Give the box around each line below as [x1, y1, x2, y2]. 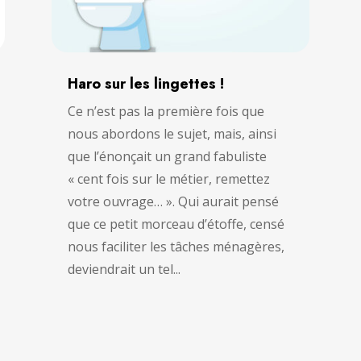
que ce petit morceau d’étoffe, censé [67, 215, 284, 234]
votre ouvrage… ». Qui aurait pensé [67, 193, 279, 211]
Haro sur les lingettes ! [67, 73, 224, 95]
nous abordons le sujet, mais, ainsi [67, 125, 276, 143]
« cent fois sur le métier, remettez [67, 170, 270, 189]
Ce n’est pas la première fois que [67, 102, 264, 121]
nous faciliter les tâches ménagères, [67, 238, 284, 256]
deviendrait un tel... [67, 260, 180, 279]
